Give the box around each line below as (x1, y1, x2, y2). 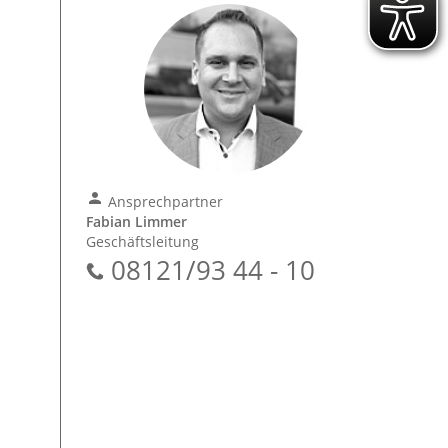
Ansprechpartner (104, 192, 224, 211)
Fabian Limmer (86, 212, 188, 231)
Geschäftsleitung (86, 232, 200, 251)
